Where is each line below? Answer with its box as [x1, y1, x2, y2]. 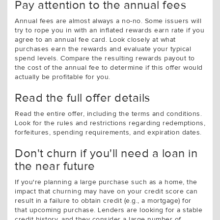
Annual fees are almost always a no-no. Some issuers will [15, 18, 201, 25]
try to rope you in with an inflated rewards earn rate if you [15, 27, 204, 34]
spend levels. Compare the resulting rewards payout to [15, 55, 195, 62]
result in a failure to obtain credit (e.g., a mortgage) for [15, 197, 192, 204]
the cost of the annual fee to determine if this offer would [15, 64, 203, 71]
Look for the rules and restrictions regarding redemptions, [15, 120, 205, 127]
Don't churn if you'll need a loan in [15, 148, 197, 160]
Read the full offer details [15, 92, 150, 104]
